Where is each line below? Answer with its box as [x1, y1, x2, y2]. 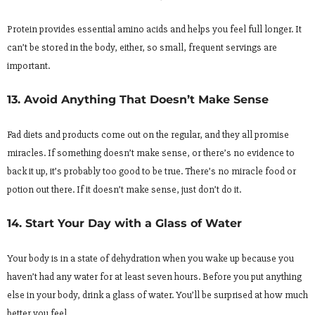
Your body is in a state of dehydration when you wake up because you [7, 252, 294, 264]
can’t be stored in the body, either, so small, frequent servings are [7, 41, 277, 53]
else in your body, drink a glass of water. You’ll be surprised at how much [7, 288, 308, 301]
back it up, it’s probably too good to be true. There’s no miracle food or [7, 165, 296, 177]
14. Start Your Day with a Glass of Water [7, 216, 242, 230]
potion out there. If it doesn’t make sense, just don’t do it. [7, 183, 241, 195]
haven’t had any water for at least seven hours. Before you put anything [7, 270, 302, 283]
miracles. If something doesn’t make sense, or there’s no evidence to [7, 146, 295, 159]
